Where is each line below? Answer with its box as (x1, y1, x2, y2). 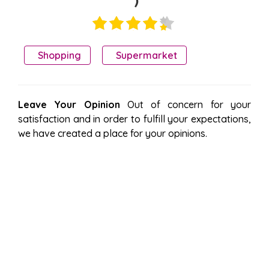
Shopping (37, 49, 81, 62)
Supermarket (115, 49, 177, 62)
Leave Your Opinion (18, 98, 120, 110)
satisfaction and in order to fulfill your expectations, (18, 112, 251, 125)
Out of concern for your (119, 98, 252, 110)
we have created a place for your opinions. (18, 127, 207, 139)
